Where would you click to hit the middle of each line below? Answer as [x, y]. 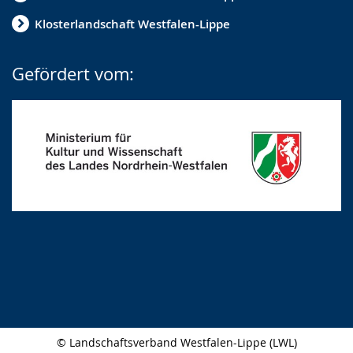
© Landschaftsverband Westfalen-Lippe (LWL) [176, 343]
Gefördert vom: [73, 74]
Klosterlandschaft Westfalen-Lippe [132, 24]
